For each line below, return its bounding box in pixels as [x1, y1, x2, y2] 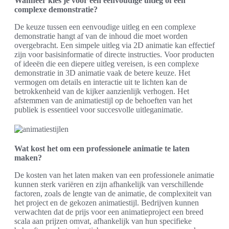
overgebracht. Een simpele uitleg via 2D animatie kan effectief [14, 41, 215, 50]
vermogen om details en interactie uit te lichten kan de [14, 78, 187, 86]
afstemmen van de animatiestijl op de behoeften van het [14, 96, 192, 105]
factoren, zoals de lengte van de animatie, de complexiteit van [14, 189, 212, 198]
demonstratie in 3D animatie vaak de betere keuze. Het [14, 68, 190, 77]
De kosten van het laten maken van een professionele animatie [14, 171, 214, 179]
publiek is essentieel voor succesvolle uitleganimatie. [14, 105, 183, 114]
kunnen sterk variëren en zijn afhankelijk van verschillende [14, 180, 203, 189]
